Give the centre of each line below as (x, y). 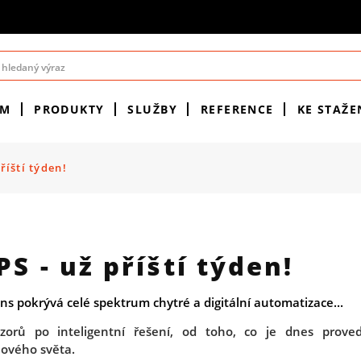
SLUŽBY (153, 109)
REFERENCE (237, 109)
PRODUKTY (69, 109)
